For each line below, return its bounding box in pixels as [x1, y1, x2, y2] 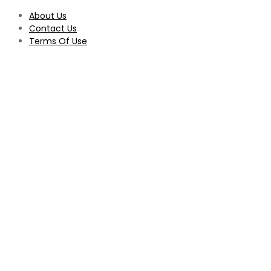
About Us [29, 10, 67, 22]
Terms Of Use [29, 35, 87, 47]
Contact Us [29, 22, 77, 34]
